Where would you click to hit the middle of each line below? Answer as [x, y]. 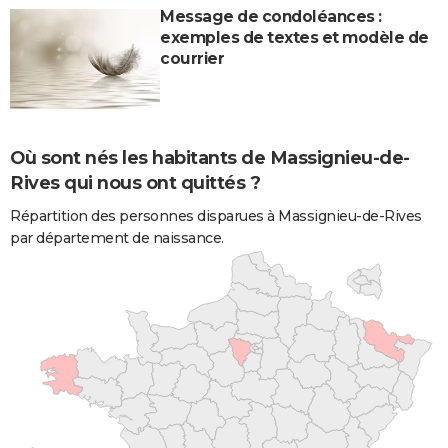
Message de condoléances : [271, 17]
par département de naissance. [117, 237]
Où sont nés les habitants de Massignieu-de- [210, 158]
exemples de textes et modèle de [294, 38]
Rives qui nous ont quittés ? [135, 183]
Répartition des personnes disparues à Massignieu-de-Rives [216, 215]
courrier [192, 59]
